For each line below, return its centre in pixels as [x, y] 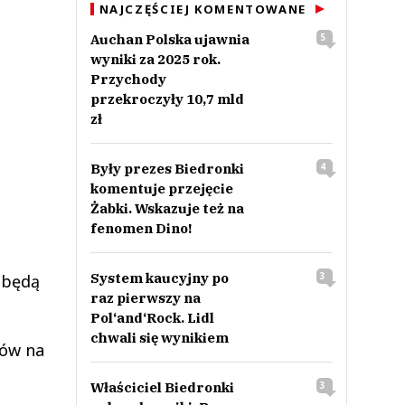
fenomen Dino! [141, 228]
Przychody [128, 79]
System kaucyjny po [159, 278]
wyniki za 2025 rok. [155, 59]
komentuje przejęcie [161, 188]
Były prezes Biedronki [167, 169]
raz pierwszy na [145, 298]
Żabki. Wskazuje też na [167, 208]
